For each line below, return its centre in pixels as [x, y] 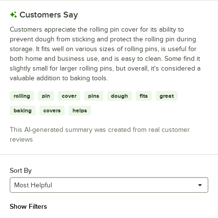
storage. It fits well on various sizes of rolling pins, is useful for [103, 49]
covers [52, 111]
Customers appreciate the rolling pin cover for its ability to [97, 30]
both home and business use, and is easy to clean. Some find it [105, 59]
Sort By [21, 171]
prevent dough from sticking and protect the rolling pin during [103, 39]
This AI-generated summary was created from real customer [100, 130]
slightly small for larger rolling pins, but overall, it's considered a [105, 69]
